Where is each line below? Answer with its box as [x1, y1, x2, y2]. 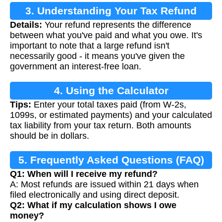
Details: [10, 19, 42, 30]
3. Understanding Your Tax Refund [25, 4, 197, 16]
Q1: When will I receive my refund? [10, 168, 158, 179]
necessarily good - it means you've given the [10, 51, 185, 61]
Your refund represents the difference [42, 19, 191, 30]
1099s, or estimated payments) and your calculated [10, 110, 212, 120]
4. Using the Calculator [54, 84, 168, 96]
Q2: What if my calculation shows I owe [10, 200, 176, 210]
